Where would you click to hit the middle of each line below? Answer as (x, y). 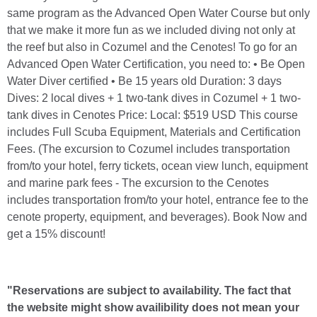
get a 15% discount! (56, 234)
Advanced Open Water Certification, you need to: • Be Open (156, 64)
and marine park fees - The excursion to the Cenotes (138, 183)
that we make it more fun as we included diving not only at (151, 30)
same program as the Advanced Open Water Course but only (158, 13)
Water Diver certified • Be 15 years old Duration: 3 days (144, 81)
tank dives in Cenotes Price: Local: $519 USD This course (152, 115)
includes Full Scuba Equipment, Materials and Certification (154, 132)
